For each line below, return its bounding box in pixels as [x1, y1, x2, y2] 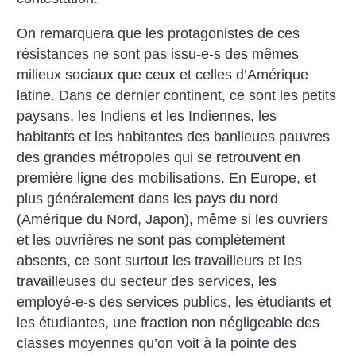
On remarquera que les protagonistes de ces [17, 25, 300, 41]
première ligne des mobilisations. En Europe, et [17, 169, 317, 186]
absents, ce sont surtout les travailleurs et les [17, 252, 303, 269]
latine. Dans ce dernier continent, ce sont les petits [17, 87, 337, 103]
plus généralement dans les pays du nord [17, 190, 279, 207]
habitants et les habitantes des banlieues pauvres [17, 128, 331, 145]
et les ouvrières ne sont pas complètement [17, 231, 286, 248]
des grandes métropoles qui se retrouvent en [17, 149, 301, 165]
